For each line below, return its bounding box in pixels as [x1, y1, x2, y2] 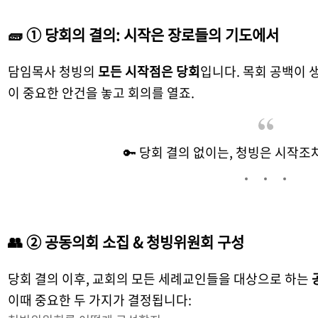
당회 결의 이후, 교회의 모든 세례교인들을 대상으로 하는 [8, 269, 312, 289]
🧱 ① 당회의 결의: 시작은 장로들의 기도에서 [8, 23, 280, 46]
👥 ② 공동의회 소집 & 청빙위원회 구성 [8, 231, 245, 253]
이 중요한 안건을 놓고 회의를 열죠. [8, 83, 195, 103]
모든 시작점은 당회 [98, 62, 201, 82]
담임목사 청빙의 [8, 62, 99, 82]
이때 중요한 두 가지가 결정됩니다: [8, 290, 192, 310]
